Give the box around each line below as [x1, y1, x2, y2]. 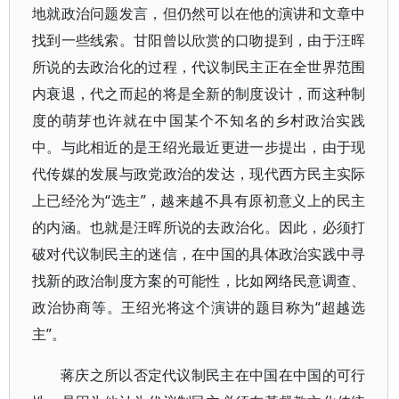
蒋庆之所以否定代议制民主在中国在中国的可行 [61, 365, 366, 385]
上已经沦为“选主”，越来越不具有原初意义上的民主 [32, 191, 366, 210]
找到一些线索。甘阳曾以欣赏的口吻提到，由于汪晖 [32, 30, 366, 50]
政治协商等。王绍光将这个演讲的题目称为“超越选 [32, 297, 366, 317]
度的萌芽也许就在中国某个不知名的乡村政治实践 [32, 110, 366, 130]
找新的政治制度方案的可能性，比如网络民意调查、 [32, 271, 366, 290]
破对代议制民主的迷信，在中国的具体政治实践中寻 [32, 244, 366, 264]
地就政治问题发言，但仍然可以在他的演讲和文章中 [32, 4, 366, 23]
